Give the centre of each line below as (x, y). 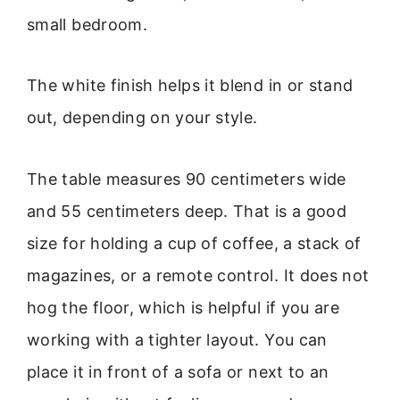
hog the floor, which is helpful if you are (183, 307)
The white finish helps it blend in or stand (190, 86)
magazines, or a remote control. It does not (198, 275)
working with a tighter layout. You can (177, 339)
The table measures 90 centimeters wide (187, 179)
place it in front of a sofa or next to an (178, 371)
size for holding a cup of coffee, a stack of (194, 243)
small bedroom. (87, 24)
